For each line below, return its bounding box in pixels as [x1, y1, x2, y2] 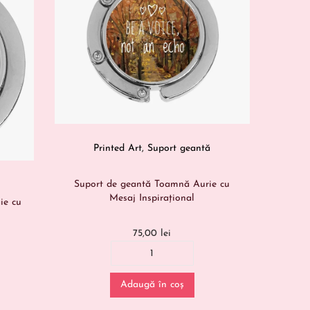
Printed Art [93, 143, 143, 154]
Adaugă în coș [120, 280, 184, 291]
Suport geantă [147, 143, 211, 154]
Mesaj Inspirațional [109, 192, 195, 203]
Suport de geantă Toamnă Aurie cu [74, 179, 230, 190]
